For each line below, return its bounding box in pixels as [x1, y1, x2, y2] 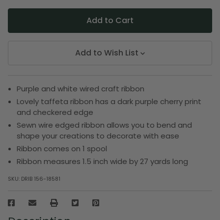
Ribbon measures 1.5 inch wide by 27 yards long [17, 156, 189, 166]
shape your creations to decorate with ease [17, 130, 180, 141]
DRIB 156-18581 [21, 174, 60, 183]
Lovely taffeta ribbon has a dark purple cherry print [17, 96, 202, 107]
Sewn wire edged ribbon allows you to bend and [17, 119, 192, 130]
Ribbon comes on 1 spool [17, 143, 108, 154]
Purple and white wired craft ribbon [17, 83, 145, 94]
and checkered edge [17, 107, 94, 117]
